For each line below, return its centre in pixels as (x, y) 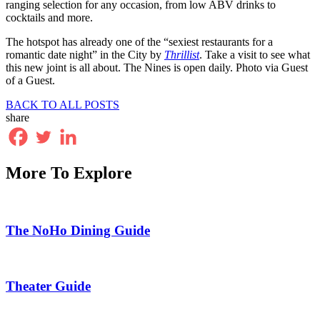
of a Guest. (30, 80)
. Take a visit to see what (255, 54)
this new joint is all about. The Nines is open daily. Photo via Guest (157, 67)
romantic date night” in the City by (85, 54)
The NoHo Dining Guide (78, 231)
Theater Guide (48, 286)
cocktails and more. (49, 17)
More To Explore (69, 172)
